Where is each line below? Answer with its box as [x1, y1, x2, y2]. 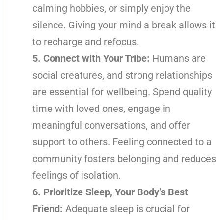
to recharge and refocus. [32, 36, 139, 48]
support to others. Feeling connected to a [32, 136, 212, 148]
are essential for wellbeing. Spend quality [32, 86, 212, 98]
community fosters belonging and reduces [32, 153, 216, 165]
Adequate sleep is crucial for [63, 203, 190, 215]
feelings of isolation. [32, 169, 121, 182]
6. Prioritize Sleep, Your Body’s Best [32, 186, 188, 198]
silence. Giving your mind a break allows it [32, 19, 215, 31]
